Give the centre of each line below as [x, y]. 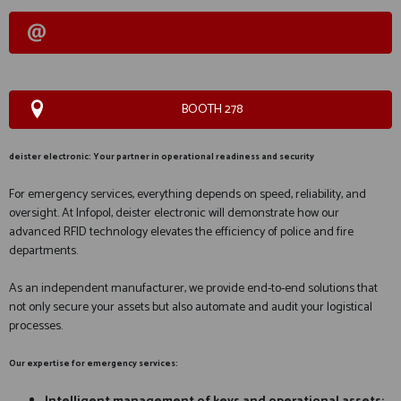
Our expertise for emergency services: [94, 363]
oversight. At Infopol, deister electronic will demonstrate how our [174, 213]
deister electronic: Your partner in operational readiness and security [162, 157]
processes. [36, 326]
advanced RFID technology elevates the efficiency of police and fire [181, 232]
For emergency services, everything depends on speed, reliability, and [188, 195]
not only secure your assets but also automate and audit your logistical [191, 307]
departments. [43, 251]
